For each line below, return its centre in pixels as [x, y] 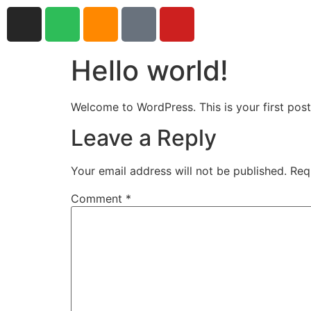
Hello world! [150, 70]
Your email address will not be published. [179, 171]
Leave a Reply [144, 138]
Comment [98, 199]
